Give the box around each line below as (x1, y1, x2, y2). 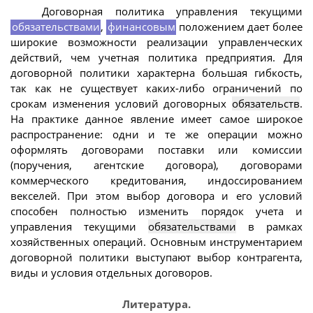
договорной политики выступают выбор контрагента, (10, 250, 303, 265)
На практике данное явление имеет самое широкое (10, 112, 303, 126)
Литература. (122, 296, 191, 311)
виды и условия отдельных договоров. (10, 265, 212, 280)
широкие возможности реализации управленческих (10, 35, 303, 50)
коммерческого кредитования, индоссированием (10, 173, 303, 188)
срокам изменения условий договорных (10, 96, 232, 111)
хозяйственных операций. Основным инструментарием (10, 235, 303, 249)
